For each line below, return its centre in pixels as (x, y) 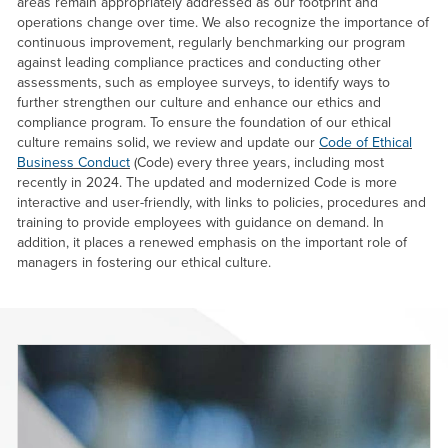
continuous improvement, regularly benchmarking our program (211, 42)
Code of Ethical (365, 142)
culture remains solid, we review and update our (168, 142)
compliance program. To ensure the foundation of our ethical (204, 122)
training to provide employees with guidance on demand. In (200, 222)
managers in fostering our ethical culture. (144, 262)
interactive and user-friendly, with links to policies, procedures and (221, 202)
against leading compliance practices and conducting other (199, 62)
